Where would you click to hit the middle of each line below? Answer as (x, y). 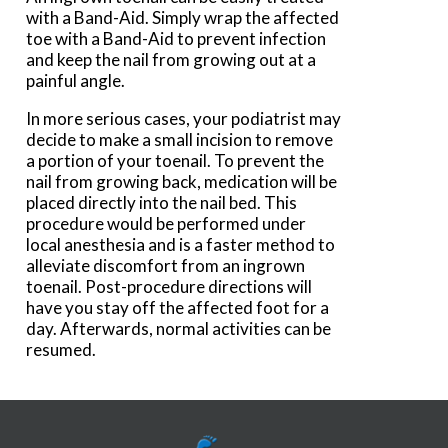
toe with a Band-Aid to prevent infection (176, 39)
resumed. (64, 350)
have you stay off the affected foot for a (178, 308)
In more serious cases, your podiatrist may (184, 119)
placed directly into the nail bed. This (162, 203)
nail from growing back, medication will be (182, 182)
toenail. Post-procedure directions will (169, 287)
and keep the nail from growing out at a (171, 60)
